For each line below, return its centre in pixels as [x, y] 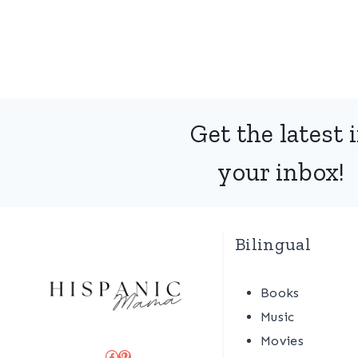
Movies [282, 341]
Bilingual [273, 244]
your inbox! [281, 172]
